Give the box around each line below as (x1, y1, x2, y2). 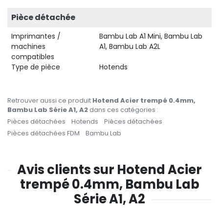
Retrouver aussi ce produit (7, 95, 92, 105)
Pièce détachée (11, 11, 75, 23)
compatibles (11, 51, 54, 62)
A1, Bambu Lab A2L (99, 41, 160, 51)
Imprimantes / (11, 31, 61, 41)
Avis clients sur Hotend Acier (17, 160, 202, 178)
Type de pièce (11, 62, 60, 72)
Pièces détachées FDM (7, 128, 80, 138)
